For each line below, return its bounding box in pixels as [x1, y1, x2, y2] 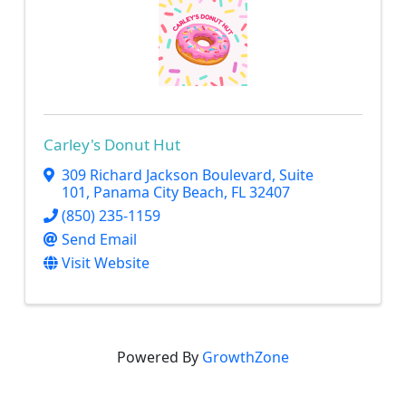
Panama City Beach [93, 181, 224, 202]
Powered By [117, 346, 202, 367]
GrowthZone [202, 346, 289, 367]
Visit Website [62, 252, 150, 273]
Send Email [62, 228, 137, 249]
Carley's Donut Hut [43, 134, 180, 155]
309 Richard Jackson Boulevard [62, 164, 272, 185]
